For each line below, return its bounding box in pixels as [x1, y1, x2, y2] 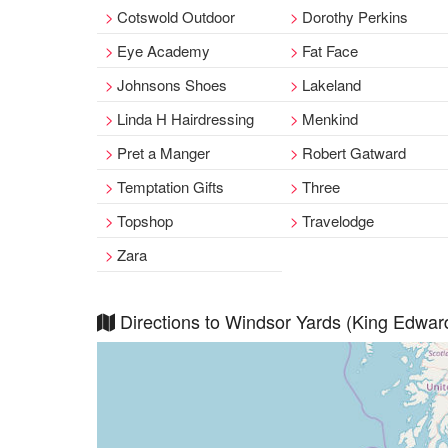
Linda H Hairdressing [117, 108, 254, 129]
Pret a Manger [117, 142, 210, 163]
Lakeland [302, 74, 362, 95]
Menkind [302, 108, 359, 129]
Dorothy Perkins [302, 6, 409, 27]
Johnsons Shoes [117, 74, 227, 95]
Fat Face [302, 40, 359, 61]
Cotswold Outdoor [117, 6, 235, 27]
